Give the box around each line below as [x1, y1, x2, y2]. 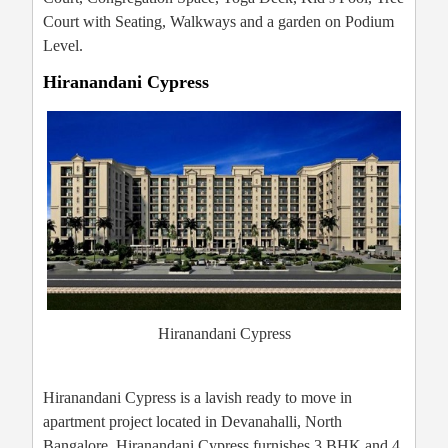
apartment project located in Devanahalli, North [43, 413, 342, 431]
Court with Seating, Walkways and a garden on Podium [43, 13, 394, 31]
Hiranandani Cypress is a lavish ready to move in [43, 389, 352, 407]
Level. [43, 37, 83, 55]
